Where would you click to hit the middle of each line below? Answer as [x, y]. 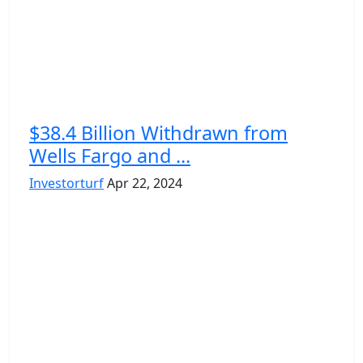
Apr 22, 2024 [145, 183]
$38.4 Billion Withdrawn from [158, 132]
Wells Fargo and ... [110, 155]
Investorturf [66, 183]
